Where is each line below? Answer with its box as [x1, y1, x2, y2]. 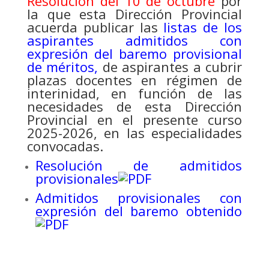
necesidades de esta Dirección [26, 97, 243, 116]
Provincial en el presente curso [26, 110, 243, 129]
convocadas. [26, 137, 103, 156]
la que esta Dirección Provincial [26, 5, 243, 23]
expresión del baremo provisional [26, 44, 243, 63]
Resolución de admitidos [35, 156, 243, 175]
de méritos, [26, 58, 103, 76]
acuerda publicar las [26, 18, 164, 37]
